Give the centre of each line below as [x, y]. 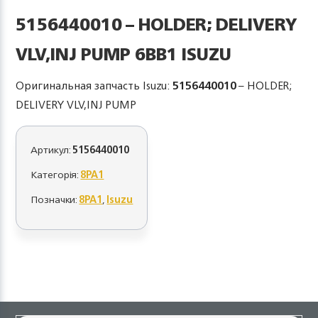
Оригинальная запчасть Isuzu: [94, 86]
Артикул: [52, 149]
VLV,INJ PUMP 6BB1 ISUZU [124, 54]
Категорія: [56, 174]
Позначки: [55, 199]
